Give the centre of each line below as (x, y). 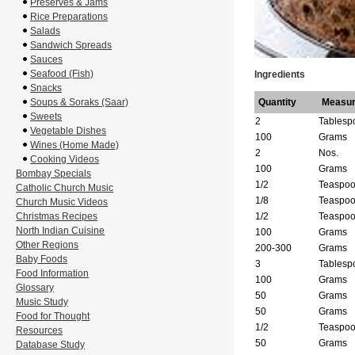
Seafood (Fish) (62, 74)
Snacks (46, 88)
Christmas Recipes (57, 216)
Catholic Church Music (65, 188)
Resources (40, 330)
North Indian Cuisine (61, 231)
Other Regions (48, 245)
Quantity (277, 102)
